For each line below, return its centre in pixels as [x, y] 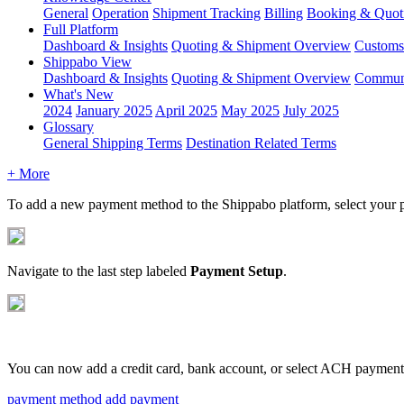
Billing [284, 13]
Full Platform [81, 29]
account [241, 368]
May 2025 [250, 110]
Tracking [235, 13]
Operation [120, 13]
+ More [28, 173]
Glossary [69, 126]
